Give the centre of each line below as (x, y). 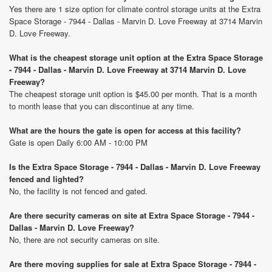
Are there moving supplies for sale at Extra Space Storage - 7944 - (133, 264)
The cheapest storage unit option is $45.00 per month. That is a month (133, 94)
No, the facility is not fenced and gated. (78, 191)
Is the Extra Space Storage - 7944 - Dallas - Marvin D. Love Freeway (135, 167)
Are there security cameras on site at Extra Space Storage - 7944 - (132, 215)
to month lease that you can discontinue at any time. (102, 106)
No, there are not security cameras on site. (84, 240)
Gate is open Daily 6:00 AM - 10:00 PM (78, 142)
